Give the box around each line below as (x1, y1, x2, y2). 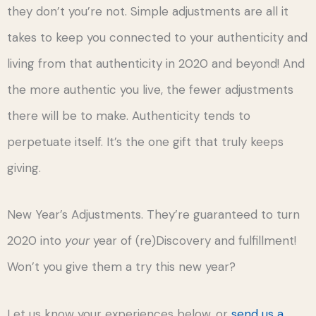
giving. (7, 159, 41, 176)
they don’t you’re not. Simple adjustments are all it (7, 3, 288, 19)
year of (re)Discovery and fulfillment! (90, 233, 296, 249)
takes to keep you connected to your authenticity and (7, 29, 308, 45)
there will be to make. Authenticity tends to (7, 107, 250, 123)
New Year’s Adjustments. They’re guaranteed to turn (7, 207, 300, 223)
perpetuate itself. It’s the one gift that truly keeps (7, 133, 284, 150)
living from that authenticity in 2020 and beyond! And (7, 55, 305, 71)
